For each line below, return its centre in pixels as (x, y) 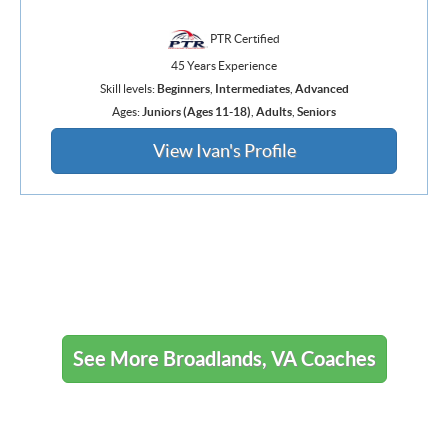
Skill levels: (128, 89)
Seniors (316, 112)
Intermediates (252, 89)
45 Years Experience (224, 66)
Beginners (183, 89)
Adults (274, 112)
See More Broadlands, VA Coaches (224, 359)
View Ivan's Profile (224, 151)
